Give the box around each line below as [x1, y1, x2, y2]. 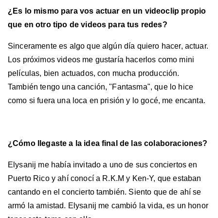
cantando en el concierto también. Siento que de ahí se [8, 188, 201, 197]
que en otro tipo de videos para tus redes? [8, 20, 167, 29]
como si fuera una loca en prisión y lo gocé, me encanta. [8, 96, 208, 105]
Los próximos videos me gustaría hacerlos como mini [8, 55, 195, 64]
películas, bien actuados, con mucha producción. [8, 69, 180, 78]
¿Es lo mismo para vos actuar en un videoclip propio [8, 7, 206, 16]
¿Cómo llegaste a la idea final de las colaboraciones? [8, 139, 208, 148]
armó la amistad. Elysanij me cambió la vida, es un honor [8, 201, 208, 210]
